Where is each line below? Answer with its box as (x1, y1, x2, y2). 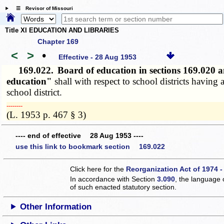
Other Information (20, 201, 92, 211)
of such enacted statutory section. (70, 182, 177, 191)
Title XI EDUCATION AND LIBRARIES (5, 26, 119, 34)
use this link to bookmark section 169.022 (15, 142, 165, 150)
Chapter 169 (37, 37, 78, 45)
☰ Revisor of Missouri (10, 5, 73, 11)
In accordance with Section (70, 174, 157, 183)
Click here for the (70, 164, 126, 173)
